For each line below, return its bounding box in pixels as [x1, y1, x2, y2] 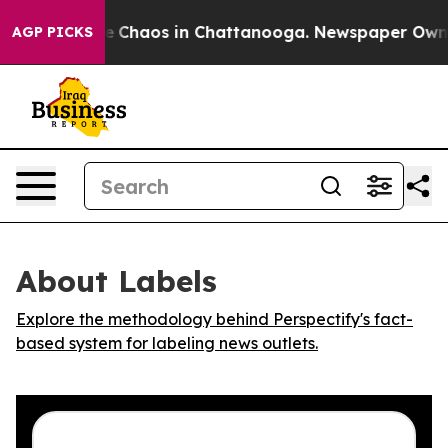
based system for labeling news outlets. [16, 333, 318, 353]
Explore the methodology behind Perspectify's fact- [16, 309, 413, 329]
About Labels [16, 262, 217, 300]
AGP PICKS [12, 23, 93, 41]
